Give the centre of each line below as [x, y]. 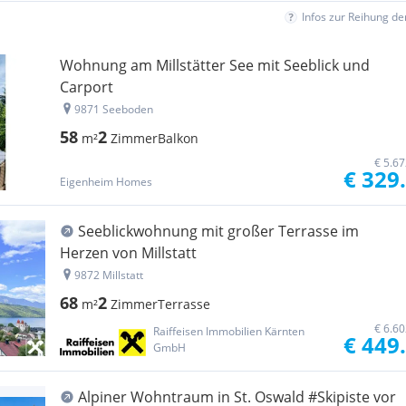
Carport [87, 87]
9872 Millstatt [109, 275]
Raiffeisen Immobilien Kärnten [229, 331]
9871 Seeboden [114, 109]
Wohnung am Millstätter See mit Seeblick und [215, 65]
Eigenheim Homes [106, 182]
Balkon [178, 138]
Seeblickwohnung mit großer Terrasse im [218, 231]
